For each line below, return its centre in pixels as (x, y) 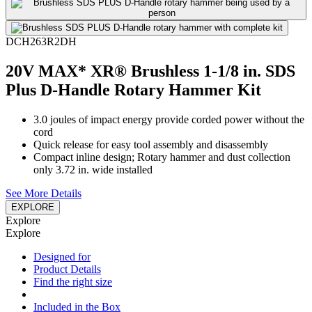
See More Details (44, 194)
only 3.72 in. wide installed (93, 170)
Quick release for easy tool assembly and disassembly (151, 145)
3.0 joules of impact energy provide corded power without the (169, 120)
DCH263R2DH (41, 42)
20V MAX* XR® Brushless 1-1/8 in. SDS (150, 71)
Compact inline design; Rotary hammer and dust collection (162, 157)
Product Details (67, 270)
